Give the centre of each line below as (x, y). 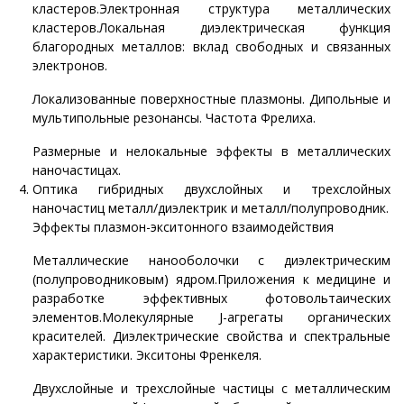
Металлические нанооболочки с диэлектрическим (211, 260)
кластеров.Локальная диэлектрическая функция (211, 27)
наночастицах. (77, 170)
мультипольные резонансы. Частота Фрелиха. (174, 117)
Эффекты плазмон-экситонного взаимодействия (183, 226)
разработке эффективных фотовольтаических (211, 298)
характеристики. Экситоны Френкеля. (147, 354)
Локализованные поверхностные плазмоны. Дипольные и (211, 98)
